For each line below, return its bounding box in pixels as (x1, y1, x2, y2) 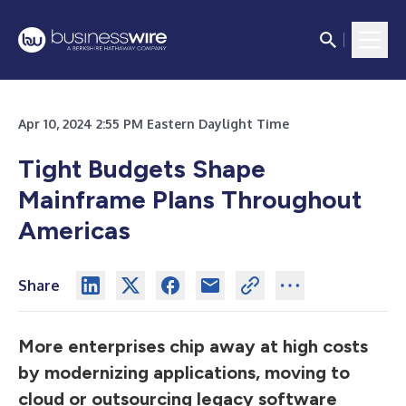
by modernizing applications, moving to (18, 362, 350, 383)
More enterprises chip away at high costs (18, 335, 368, 357)
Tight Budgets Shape (18, 153, 266, 184)
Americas (18, 215, 130, 246)
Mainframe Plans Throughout (18, 184, 362, 215)
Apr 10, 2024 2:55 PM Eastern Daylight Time (18, 116, 289, 131)
